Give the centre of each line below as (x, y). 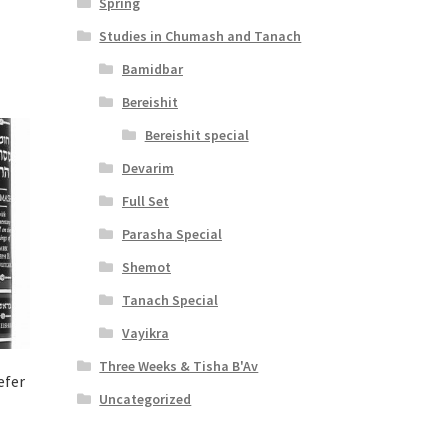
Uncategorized (145, 398)
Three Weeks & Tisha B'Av (179, 365)
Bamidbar (152, 68)
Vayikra (145, 332)
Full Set (145, 200)
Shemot (146, 266)
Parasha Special (171, 233)
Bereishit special (196, 134)
